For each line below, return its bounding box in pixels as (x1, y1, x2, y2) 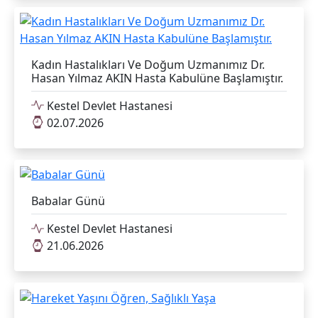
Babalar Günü (31, 193, 105, 209)
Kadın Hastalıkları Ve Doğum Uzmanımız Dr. (31, 56, 265, 72)
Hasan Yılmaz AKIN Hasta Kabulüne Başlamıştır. (31, 70, 283, 86)
